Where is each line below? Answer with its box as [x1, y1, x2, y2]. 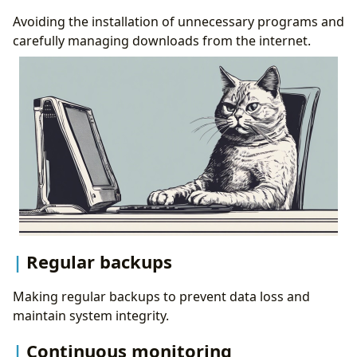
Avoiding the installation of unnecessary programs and [13, 12, 344, 30]
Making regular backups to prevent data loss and [13, 288, 310, 306]
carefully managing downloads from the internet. [13, 31, 311, 49]
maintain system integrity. [13, 307, 169, 325]
